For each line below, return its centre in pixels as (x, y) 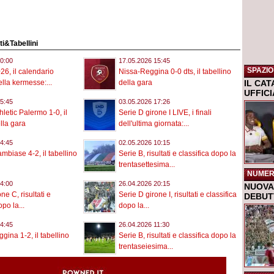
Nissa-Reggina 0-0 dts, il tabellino (175, 72)
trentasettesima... (147, 165)
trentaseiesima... (146, 247)
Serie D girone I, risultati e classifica (178, 195)
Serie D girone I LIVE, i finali (165, 113)
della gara (135, 83)
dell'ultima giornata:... (154, 124)
